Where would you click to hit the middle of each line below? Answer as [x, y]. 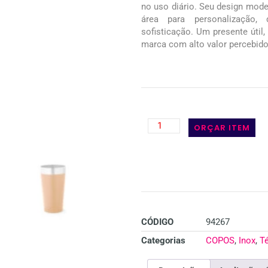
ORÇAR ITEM [222, 127]
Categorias [163, 240]
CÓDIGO [157, 222]
